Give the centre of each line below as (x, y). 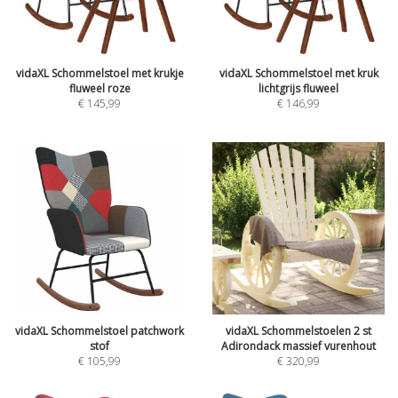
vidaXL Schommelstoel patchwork (99, 331)
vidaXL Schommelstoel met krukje (99, 73)
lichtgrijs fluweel (298, 88)
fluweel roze (99, 88)
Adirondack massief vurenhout (298, 346)
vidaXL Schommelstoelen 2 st (298, 331)
